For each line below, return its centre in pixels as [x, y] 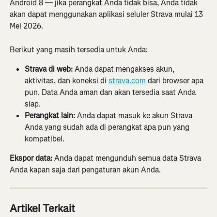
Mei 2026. [26, 26]
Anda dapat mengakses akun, [124, 69]
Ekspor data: [31, 158]
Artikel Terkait [42, 209]
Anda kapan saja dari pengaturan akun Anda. [85, 170]
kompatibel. [45, 139]
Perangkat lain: [50, 116]
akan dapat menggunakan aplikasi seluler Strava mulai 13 [107, 15]
